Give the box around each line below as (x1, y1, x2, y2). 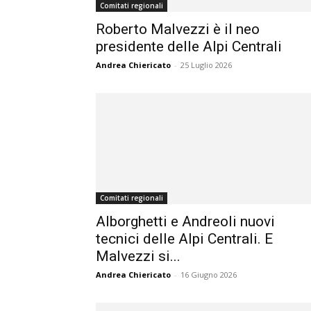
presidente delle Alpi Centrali (96, 38, 282, 55)
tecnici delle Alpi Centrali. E (96, 230, 273, 247)
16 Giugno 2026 (180, 269, 237, 280)
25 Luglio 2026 (180, 60, 232, 70)
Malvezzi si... (96, 248, 180, 264)
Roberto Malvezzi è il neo (96, 21, 260, 37)
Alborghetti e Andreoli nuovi (96, 213, 275, 230)
